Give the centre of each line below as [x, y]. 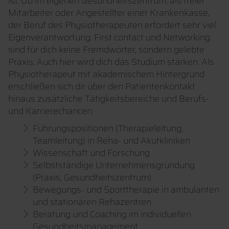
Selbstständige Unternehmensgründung [114, 165]
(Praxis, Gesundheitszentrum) [92, 178]
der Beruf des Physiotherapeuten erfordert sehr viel [112, 25]
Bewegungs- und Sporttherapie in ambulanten [126, 190]
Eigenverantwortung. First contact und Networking [109, 38]
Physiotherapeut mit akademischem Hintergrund [106, 74]
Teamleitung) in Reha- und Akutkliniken [111, 141]
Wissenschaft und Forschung [91, 153]
